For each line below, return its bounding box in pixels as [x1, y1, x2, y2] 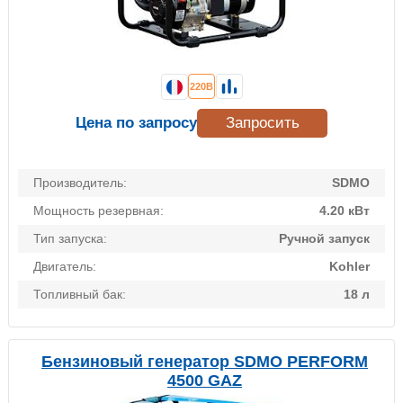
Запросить [225, 114, 300, 132]
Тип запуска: [33, 231, 107, 246]
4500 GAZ [167, 372, 242, 390]
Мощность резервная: [33, 203, 164, 219]
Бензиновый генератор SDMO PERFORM [41, 353, 368, 372]
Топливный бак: [33, 287, 126, 302]
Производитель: [33, 175, 127, 191]
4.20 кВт [319, 203, 370, 219]
